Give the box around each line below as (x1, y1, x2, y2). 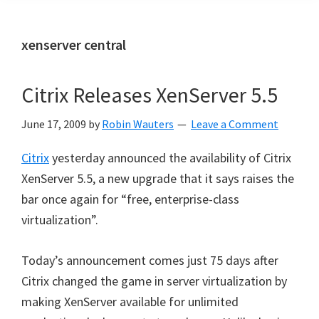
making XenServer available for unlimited (21, 293, 239, 310)
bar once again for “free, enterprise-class (21, 191, 239, 207)
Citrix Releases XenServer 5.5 (21, 81, 278, 108)
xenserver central (21, 36, 126, 53)
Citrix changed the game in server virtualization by (21, 273, 287, 289)
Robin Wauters (102, 117, 174, 131)
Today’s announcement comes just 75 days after (21, 252, 278, 268)
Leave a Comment (191, 117, 278, 131)
